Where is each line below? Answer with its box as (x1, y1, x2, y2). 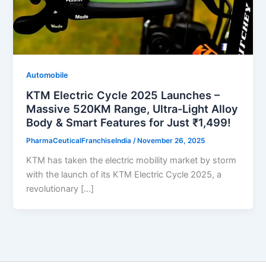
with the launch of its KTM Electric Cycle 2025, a (26, 169, 222, 180)
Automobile (26, 70, 69, 80)
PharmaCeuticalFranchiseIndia (26, 137, 134, 145)
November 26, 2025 (137, 137, 205, 145)
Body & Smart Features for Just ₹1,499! (26, 116, 232, 129)
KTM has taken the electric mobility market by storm (26, 155, 237, 166)
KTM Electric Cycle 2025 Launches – (26, 88, 220, 102)
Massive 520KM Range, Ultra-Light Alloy (26, 102, 239, 116)
